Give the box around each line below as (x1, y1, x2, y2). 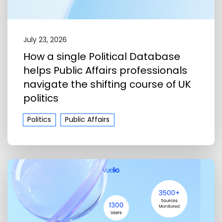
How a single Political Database (23, 50, 180, 64)
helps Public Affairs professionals (23, 63, 187, 78)
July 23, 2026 (23, 35, 67, 45)
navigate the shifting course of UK (23, 77, 191, 92)
